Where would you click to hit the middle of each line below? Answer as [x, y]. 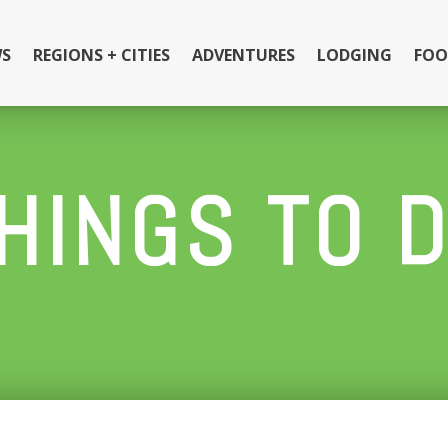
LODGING [354, 55]
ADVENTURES [243, 55]
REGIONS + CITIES [101, 55]
